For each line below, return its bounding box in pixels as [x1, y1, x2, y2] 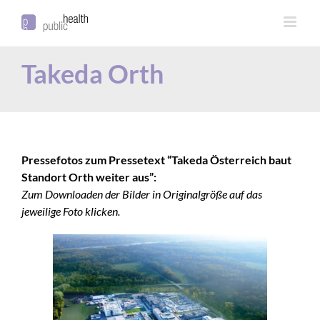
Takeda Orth [21, 58, 164, 89]
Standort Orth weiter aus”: [21, 169, 156, 184]
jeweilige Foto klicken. [21, 204, 120, 218]
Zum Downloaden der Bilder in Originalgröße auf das [21, 186, 262, 201]
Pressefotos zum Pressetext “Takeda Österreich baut [21, 152, 291, 166]
